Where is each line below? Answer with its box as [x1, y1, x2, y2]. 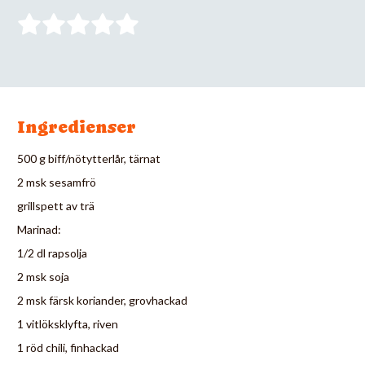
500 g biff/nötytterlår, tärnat [17, 151, 161, 165]
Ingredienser [17, 117, 136, 137]
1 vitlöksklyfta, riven [17, 316, 118, 331]
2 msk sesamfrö [17, 174, 96, 189]
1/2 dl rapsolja [17, 245, 87, 260]
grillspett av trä [17, 198, 95, 213]
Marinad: [17, 222, 61, 236]
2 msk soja [17, 269, 69, 284]
